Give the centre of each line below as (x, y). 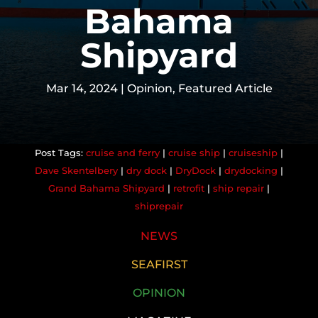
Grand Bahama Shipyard (106, 188)
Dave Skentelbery (76, 170)
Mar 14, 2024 (82, 88)
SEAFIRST (159, 264)
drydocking (251, 170)
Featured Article (225, 88)
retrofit (188, 188)
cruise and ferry (122, 153)
